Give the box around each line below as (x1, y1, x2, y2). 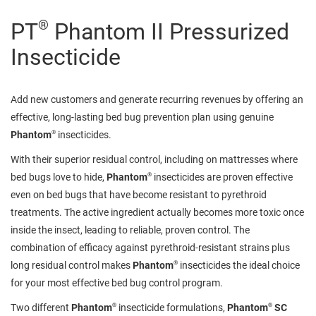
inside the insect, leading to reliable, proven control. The (11, 224, 250, 236)
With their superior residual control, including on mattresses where (11, 153, 298, 165)
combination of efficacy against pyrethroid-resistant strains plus (11, 241, 290, 253)
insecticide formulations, (116, 301, 227, 313)
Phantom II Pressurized (49, 18, 289, 45)
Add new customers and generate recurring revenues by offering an (11, 93, 303, 105)
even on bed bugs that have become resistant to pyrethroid (11, 188, 267, 200)
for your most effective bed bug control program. (11, 276, 223, 288)
